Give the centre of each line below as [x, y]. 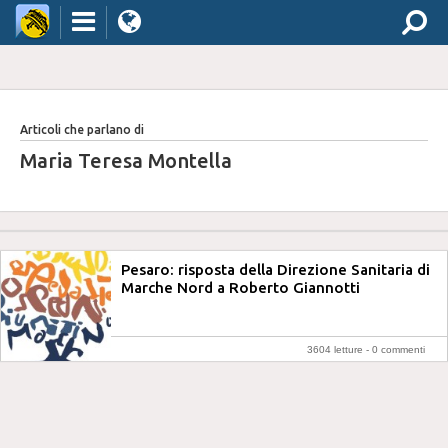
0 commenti [398, 349]
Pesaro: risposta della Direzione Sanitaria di [275, 269]
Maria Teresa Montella [126, 160]
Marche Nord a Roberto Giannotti [240, 287]
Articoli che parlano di [82, 129]
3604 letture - [339, 349]
